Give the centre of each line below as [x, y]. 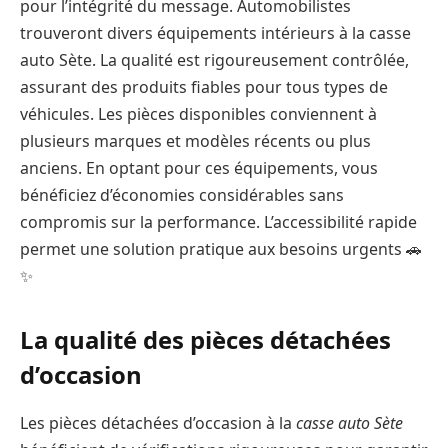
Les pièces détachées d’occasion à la [158, 422]
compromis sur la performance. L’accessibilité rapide [218, 221]
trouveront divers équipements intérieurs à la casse [215, 32]
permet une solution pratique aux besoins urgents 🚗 [221, 248]
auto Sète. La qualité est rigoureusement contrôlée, [214, 59]
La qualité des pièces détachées [205, 339]
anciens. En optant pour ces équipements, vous [199, 167]
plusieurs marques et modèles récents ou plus [195, 140]
